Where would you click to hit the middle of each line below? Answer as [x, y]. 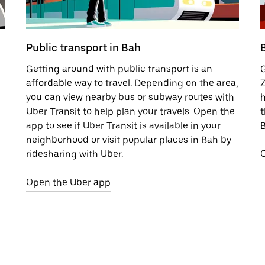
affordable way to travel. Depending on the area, [132, 83]
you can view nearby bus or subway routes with [130, 97]
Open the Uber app [68, 182]
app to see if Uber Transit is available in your [123, 125]
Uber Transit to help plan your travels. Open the [130, 111]
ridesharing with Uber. [75, 154]
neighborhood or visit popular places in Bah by [129, 140]
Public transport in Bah [83, 47]
